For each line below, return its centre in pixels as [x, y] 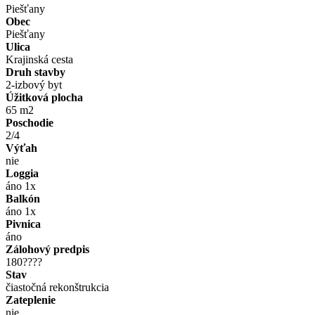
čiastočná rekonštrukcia [57, 287]
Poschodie [30, 122]
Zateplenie [31, 300]
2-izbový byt [34, 84]
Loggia [22, 173]
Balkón [23, 198]
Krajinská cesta [39, 59]
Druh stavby [36, 72]
